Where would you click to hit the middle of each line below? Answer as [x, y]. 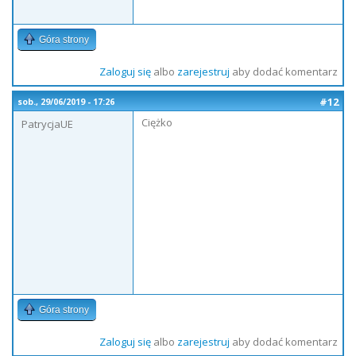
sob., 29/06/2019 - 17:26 [66, 102]
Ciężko [157, 122]
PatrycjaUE [47, 124]
